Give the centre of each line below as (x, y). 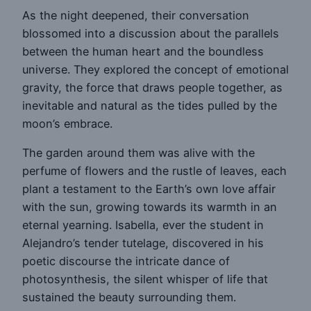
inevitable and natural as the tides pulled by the (150, 105)
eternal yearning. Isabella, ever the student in (143, 225)
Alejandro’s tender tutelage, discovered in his (143, 243)
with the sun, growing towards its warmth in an (150, 207)
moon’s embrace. (67, 123)
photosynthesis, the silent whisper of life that (145, 279)
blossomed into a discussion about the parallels (151, 33)
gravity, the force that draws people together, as (152, 87)
